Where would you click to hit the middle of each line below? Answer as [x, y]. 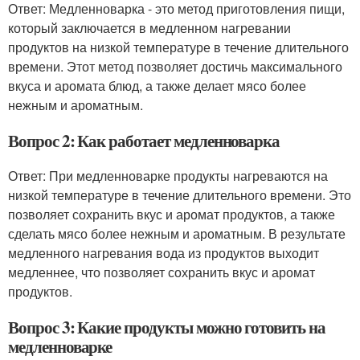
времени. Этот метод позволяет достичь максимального [175, 66]
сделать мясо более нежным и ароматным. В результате [177, 233]
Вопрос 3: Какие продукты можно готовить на [167, 327]
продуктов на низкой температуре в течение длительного [178, 47]
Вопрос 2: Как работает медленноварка [144, 141]
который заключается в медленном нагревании [149, 28]
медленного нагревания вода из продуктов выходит [164, 253]
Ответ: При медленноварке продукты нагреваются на [168, 176]
